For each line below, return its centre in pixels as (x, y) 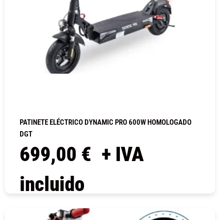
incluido (52, 184)
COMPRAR (110, 208)
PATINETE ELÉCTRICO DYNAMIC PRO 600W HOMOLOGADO (106, 123)
